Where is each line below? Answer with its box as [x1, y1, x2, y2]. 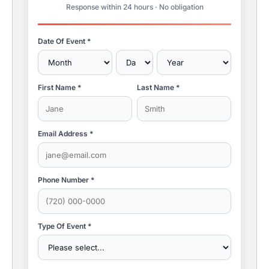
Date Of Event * [38, 36, 91, 46]
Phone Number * [38, 175, 94, 184]
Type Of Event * [38, 221, 91, 231]
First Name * [38, 82, 81, 92]
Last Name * [137, 82, 180, 92]
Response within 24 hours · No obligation [65, 2, 204, 11]
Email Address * [38, 128, 93, 138]
